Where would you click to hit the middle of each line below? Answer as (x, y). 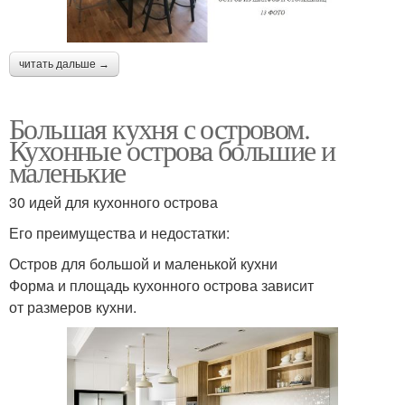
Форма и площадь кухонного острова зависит (161, 286)
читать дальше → (64, 65)
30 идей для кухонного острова (113, 202)
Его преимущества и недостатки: (119, 233)
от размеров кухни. (73, 307)
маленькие (67, 172)
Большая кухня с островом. (159, 128)
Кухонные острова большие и (172, 150)
